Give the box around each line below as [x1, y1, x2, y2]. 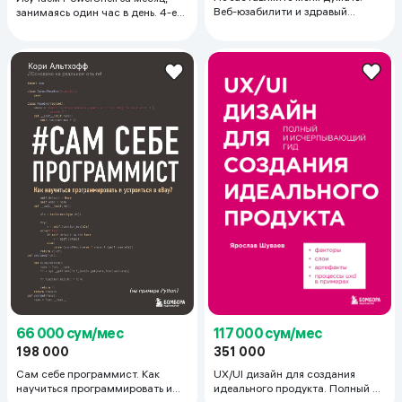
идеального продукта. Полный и [214, 380, 379, 395]
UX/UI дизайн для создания [214, 366, 355, 380]
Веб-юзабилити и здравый [214, 4, 347, 18]
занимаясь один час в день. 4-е [16, 5, 177, 20]
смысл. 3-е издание [214, 18, 314, 32]
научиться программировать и [16, 381, 172, 396]
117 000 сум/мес [214, 323, 322, 342]
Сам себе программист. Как [16, 367, 160, 381]
